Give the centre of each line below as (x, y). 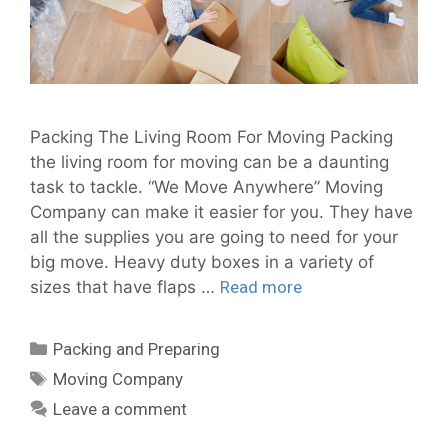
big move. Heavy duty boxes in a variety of (202, 261)
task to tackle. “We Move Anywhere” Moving (206, 186)
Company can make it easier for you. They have (221, 211)
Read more (261, 286)
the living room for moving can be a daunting (209, 161)
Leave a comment (120, 408)
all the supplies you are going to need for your (214, 236)
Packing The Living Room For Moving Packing (211, 136)
